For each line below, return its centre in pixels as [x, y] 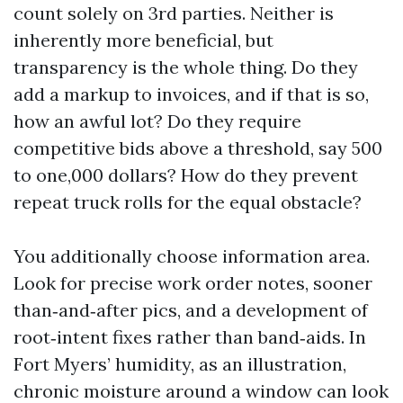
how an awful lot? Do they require [157, 121]
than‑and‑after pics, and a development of [191, 310]
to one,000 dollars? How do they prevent [186, 175]
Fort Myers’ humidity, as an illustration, [180, 364]
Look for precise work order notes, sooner [193, 283]
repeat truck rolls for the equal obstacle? [188, 202]
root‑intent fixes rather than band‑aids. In [190, 337]
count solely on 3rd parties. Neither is [174, 13]
